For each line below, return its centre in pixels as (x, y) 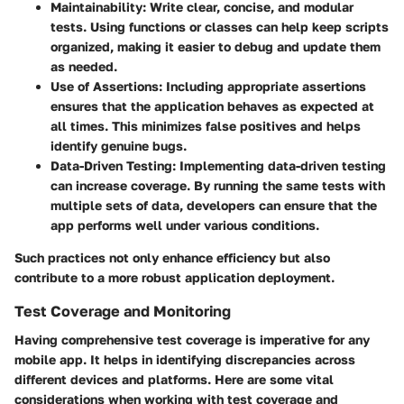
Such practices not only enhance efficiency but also (172, 257)
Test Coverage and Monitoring (123, 311)
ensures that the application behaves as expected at (212, 106)
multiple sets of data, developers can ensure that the (214, 205)
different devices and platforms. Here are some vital (174, 379)
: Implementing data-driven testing (279, 165)
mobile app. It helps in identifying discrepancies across (185, 359)
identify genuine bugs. (119, 145)
